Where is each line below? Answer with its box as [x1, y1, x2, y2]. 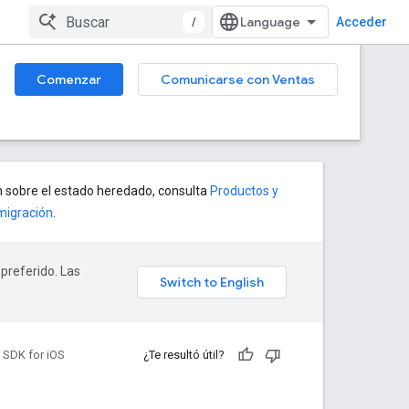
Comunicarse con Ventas [161, 71, 315, 88]
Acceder [336, 15, 387, 29]
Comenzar [37, 71, 101, 88]
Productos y [210, 184, 278, 198]
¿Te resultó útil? [143, 348, 225, 362]
